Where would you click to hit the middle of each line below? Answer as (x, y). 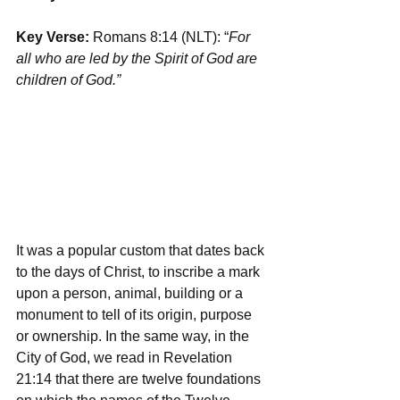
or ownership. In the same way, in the (134, 336)
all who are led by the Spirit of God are (138, 58)
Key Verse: (54, 37)
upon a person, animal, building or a (131, 293)
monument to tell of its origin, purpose (136, 314)
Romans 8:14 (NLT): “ (161, 37)
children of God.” (68, 80)
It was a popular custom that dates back (142, 250)
